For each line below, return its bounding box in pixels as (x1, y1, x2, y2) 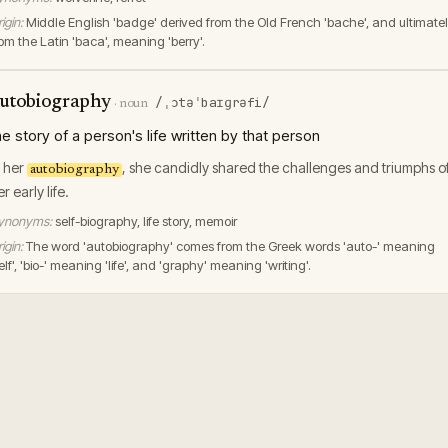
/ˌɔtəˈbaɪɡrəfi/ (155, 94, 270, 111)
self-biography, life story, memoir (55, 213, 237, 229)
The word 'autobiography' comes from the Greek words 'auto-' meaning (26, 238, 435, 254)
